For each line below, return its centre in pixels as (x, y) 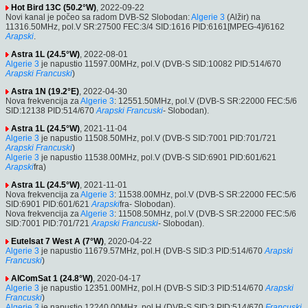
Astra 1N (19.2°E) (45, 91)
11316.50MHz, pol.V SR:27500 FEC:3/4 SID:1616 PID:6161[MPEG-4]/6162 (145, 26)
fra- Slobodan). (147, 204)
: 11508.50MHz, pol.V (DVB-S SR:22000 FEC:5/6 (205, 213)
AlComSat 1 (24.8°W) (52, 278)
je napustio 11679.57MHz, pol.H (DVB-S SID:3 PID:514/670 (151, 251)
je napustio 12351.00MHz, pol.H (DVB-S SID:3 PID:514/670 (151, 288)
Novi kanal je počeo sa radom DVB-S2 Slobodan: (98, 17)
